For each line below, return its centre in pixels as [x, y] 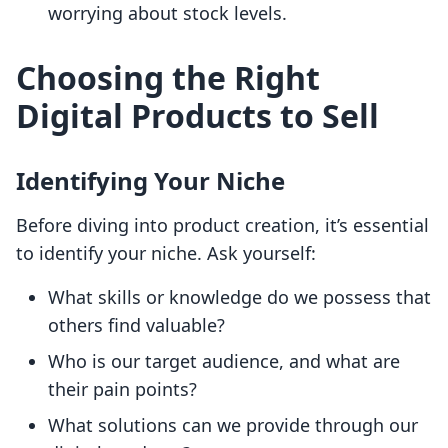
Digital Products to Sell [197, 116]
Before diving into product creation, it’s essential [222, 225]
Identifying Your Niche [150, 181]
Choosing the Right [168, 78]
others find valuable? [136, 325]
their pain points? [122, 389]
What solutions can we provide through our [233, 425]
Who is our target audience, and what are [224, 361]
